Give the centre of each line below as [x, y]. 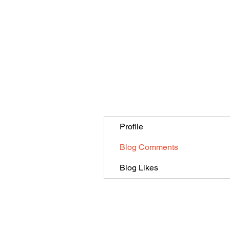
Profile [131, 127]
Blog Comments [149, 147]
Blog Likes [139, 168]
